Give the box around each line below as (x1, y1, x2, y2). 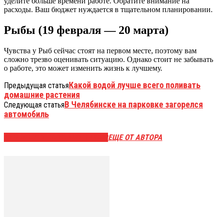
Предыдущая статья (4, 80, 69, 90)
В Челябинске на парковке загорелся (64, 99, 203, 109)
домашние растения (4, 89, 80, 100)
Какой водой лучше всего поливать (69, 79, 201, 90)
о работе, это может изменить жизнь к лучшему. (4, 63, 162, 72)
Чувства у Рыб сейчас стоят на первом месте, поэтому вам (4, 46, 197, 55)
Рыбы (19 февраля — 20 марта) (4, 23, 169, 36)
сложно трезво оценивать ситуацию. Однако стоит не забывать (4, 55, 213, 63)
